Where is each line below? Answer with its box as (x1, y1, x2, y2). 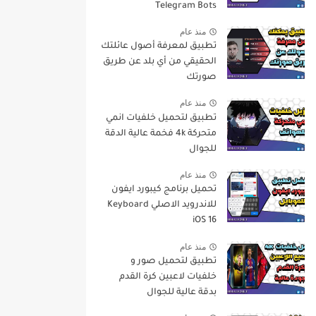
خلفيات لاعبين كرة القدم (119, 272, 217, 282)
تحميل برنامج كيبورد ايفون (111, 185, 217, 195)
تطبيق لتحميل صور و (130, 256, 217, 267)
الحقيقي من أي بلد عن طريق (103, 57, 217, 68)
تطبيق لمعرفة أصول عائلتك (101, 42, 217, 52)
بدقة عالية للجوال (147, 287, 217, 298)
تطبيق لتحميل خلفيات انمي (106, 113, 217, 123)
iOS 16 (193, 216, 217, 226)
